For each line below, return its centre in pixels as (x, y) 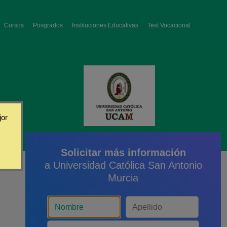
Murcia (123, 178)
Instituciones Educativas (105, 25)
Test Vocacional (169, 25)
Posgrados (48, 25)
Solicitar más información (123, 153)
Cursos (14, 25)
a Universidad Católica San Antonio (123, 165)
